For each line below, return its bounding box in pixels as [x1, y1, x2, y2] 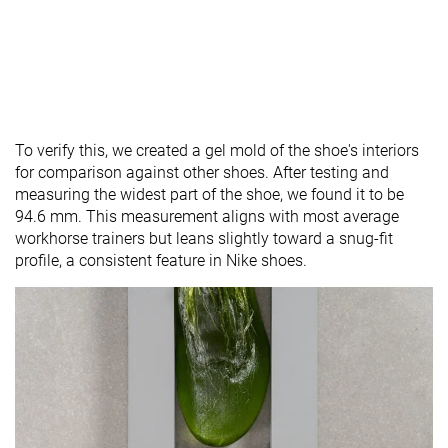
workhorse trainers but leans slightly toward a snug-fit [15, 229, 393, 249]
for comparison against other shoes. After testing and [15, 163, 389, 183]
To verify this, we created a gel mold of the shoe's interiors [15, 141, 419, 161]
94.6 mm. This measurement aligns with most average [15, 207, 399, 227]
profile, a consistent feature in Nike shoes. [15, 251, 307, 271]
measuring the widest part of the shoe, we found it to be [15, 185, 404, 205]
